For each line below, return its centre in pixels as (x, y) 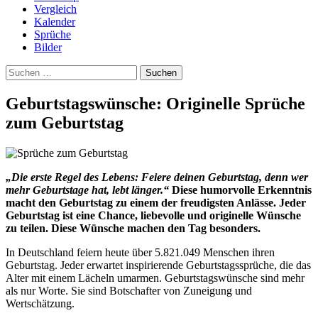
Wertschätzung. (40, 303)
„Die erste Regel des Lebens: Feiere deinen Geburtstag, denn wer (157, 177)
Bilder (48, 47)
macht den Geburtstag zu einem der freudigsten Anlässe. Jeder (156, 202)
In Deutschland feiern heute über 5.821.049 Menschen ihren (140, 252)
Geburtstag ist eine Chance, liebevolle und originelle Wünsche (153, 215)
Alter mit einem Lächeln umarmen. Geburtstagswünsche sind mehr (155, 278)
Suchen (22, 71)
